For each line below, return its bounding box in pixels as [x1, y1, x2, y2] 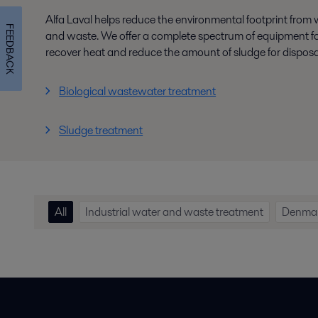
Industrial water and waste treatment [85, 204, 263, 220]
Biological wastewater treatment [59, 83, 216, 99]
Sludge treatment [59, 122, 143, 138]
